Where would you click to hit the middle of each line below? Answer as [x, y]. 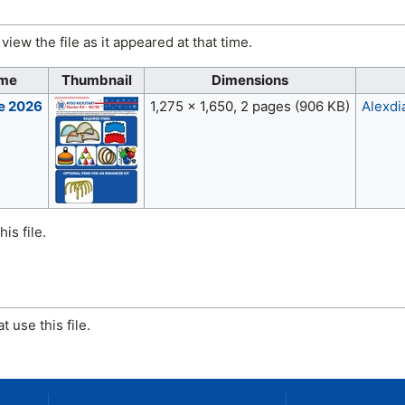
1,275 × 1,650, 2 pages [222, 107]
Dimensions [250, 80]
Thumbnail [96, 80]
